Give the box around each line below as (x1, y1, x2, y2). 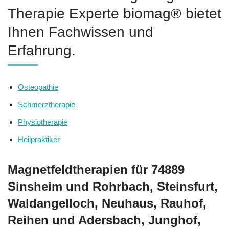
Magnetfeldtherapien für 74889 (8, 162, 185, 176)
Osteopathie (18, 82, 58, 91)
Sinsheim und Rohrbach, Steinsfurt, (8, 179, 218, 193)
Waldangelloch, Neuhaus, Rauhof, (8, 196, 207, 210)
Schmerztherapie (18, 100, 75, 109)
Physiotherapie (18, 117, 67, 126)
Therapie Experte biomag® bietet (8, 5, 221, 21)
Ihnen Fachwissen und (8, 24, 153, 40)
